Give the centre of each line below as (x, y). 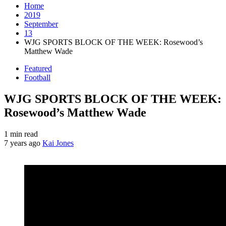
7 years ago (23, 143)
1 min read (21, 134)
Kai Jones (58, 143)
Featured (38, 68)
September (41, 24)
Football (37, 77)
